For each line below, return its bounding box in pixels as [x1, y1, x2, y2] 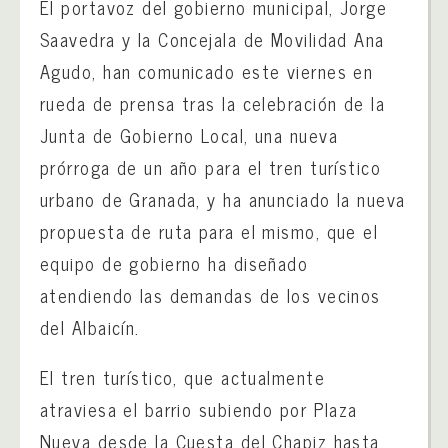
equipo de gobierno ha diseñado [40, 248, 309, 279]
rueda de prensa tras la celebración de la [40, 88, 386, 119]
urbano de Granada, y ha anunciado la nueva [40, 184, 406, 215]
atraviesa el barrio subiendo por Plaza [40, 394, 358, 425]
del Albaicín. [40, 312, 140, 343]
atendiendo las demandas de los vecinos [40, 280, 381, 311]
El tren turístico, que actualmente [40, 362, 325, 393]
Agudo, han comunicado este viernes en [40, 56, 374, 87]
